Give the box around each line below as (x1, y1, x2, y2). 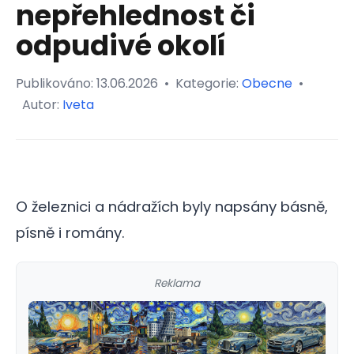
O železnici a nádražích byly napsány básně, (16, 196, 328, 217)
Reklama (154, 275, 200, 291)
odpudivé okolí (16, 25, 226, 65)
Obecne (242, 73, 292, 92)
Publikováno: (16, 73, 96, 92)
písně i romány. (16, 222, 125, 243)
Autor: (22, 95, 62, 114)
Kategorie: (175, 73, 242, 92)
